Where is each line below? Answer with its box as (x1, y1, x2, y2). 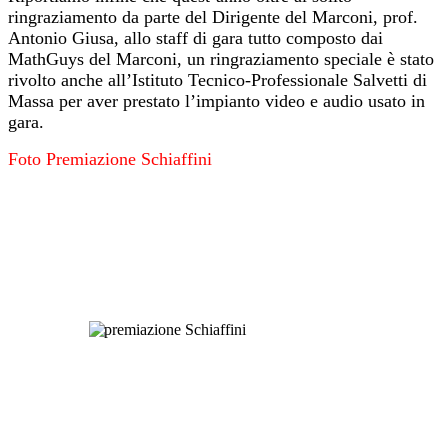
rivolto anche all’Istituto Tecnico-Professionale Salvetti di (8, 70, 427, 91)
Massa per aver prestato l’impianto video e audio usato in (8, 91, 425, 112)
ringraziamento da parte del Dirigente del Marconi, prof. (8, 7, 418, 28)
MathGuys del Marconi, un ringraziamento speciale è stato (8, 49, 434, 70)
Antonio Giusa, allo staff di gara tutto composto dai (8, 28, 383, 49)
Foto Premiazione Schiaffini (8, 149, 212, 170)
